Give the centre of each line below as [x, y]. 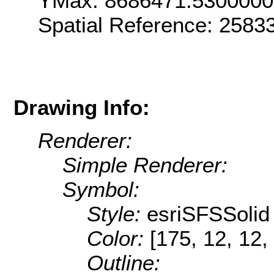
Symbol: [101, 190]
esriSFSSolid [208, 214]
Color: [118, 239]
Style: [117, 214]
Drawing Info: [82, 107]
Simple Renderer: [145, 165]
